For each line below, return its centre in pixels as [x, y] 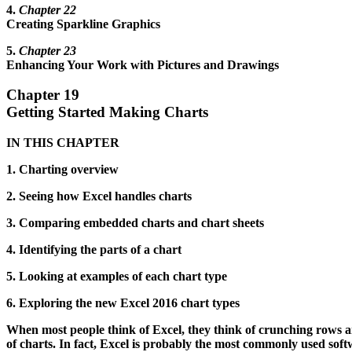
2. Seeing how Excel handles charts [99, 196]
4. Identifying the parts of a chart [94, 249]
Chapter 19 [43, 95]
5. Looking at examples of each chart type [117, 276]
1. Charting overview [62, 169]
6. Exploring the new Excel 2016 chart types [123, 302]
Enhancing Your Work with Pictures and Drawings [143, 64]
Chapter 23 [48, 50]
